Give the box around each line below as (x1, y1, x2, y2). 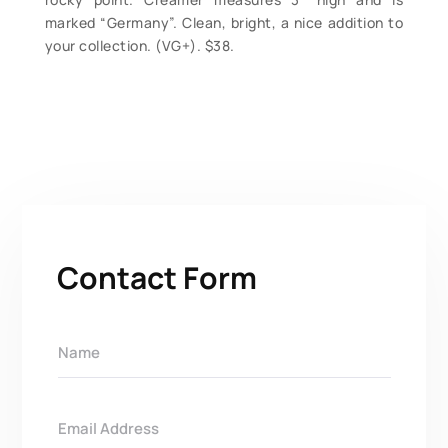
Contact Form (57, 257, 258, 299)
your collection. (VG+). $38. (44, 36, 235, 56)
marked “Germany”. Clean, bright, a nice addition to (44, 13, 404, 33)
